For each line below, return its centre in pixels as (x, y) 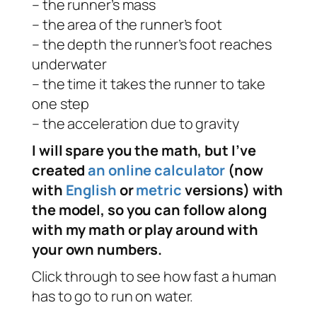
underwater (70, 64)
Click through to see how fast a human (155, 277)
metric (159, 190)
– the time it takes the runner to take (149, 84)
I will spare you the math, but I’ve (144, 151)
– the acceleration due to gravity (136, 124)
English (91, 190)
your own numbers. (99, 250)
